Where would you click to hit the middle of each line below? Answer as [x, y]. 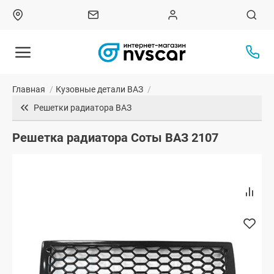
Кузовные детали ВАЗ [99, 90]
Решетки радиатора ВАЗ [83, 108]
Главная [29, 90]
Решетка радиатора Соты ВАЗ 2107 [115, 138]
